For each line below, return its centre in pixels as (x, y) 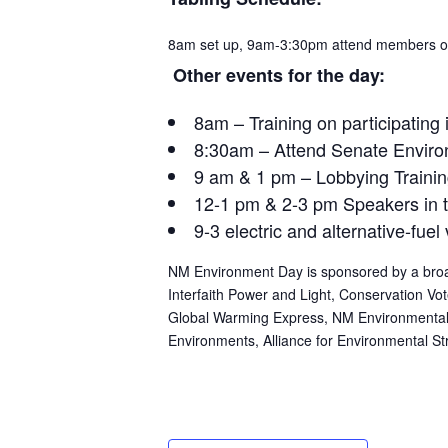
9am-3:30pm (287, 43)
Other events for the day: (276, 74)
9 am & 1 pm (245, 176)
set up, (221, 43)
